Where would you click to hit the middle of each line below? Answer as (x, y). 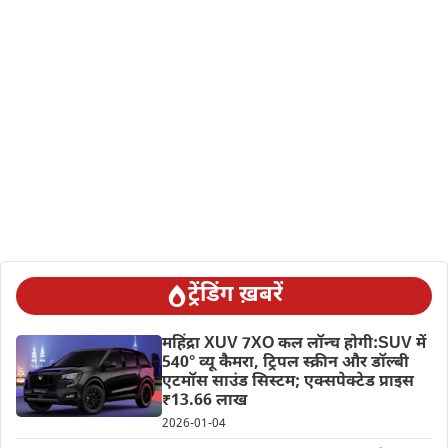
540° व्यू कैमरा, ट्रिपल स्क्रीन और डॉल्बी (285, 363)
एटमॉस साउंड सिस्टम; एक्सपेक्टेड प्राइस (287, 382)
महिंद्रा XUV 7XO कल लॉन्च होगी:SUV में (293, 344)
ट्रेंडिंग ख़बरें (235, 295)
